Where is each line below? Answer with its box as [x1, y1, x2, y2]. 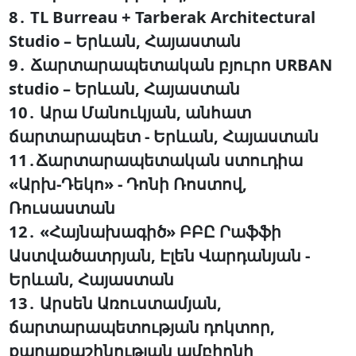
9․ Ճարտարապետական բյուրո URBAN [8, 53, 332, 76]
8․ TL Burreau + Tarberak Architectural [8, 6, 315, 29]
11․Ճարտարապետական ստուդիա [8, 149, 303, 172]
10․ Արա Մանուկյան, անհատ [8, 101, 251, 124]
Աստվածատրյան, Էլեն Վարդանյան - [8, 244, 310, 267]
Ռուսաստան [8, 196, 115, 219]
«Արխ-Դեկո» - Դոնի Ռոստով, [8, 172, 247, 195]
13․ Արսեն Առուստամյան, [8, 292, 222, 315]
